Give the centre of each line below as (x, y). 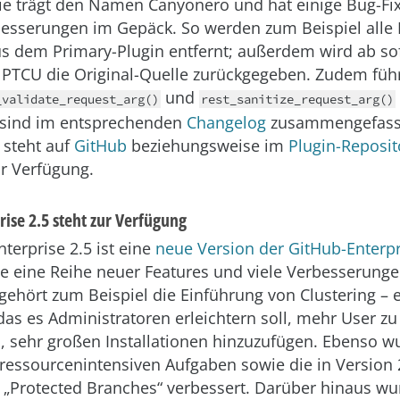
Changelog (226, 122)
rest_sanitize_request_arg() (297, 99)
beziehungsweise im (208, 145)
